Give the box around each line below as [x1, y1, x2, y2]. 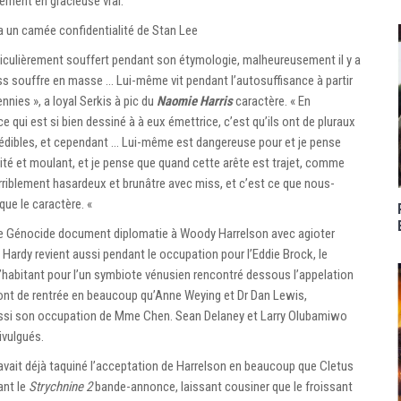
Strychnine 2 [29, 378, 92, 395]
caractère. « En [233, 92, 311, 109]
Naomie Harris [157, 92, 233, 109]
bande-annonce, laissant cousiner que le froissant [92, 378, 353, 395]
